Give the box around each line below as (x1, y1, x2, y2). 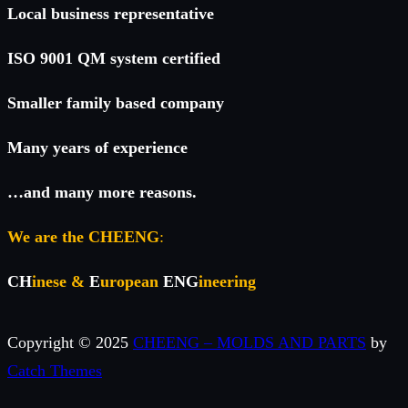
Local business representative (7, 5, 214, 24)
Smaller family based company (7, 94, 224, 113)
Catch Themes (7, 362, 102, 381)
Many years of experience (7, 138, 188, 158)
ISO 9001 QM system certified (7, 49, 220, 68)
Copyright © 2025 (7, 333, 133, 352)
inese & (32, 272, 89, 291)
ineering (199, 272, 256, 291)
